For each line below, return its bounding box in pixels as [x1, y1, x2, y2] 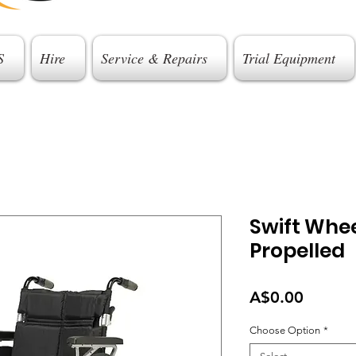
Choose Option [250, 324, 320, 336]
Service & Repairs [100, 48, 207, 68]
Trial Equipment [242, 48, 335, 68]
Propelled [250, 237, 345, 265]
